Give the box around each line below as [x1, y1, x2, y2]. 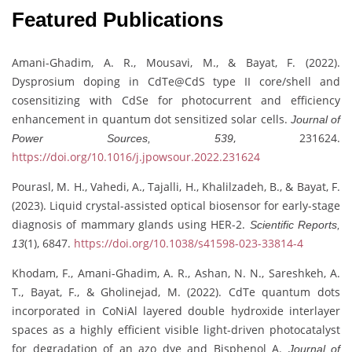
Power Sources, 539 [12, 132, 233, 145]
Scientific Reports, [249, 218, 341, 232]
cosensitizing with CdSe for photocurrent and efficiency [12, 93, 340, 108]
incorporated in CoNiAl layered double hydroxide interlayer [12, 303, 340, 319]
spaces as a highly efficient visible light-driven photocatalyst [12, 322, 340, 338]
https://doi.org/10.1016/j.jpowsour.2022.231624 [12, 149, 260, 165]
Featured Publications [12, 8, 223, 32]
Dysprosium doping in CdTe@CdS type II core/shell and [12, 74, 340, 90]
